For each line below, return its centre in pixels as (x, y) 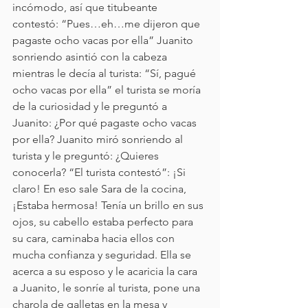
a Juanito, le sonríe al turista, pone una (108, 288)
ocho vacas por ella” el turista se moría (108, 90)
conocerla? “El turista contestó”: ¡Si (100, 172)
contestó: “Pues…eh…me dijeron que (108, 24)
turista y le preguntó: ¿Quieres (87, 156)
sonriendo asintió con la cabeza (91, 57)
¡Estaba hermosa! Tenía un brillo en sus (109, 205)
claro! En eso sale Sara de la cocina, (101, 189)
